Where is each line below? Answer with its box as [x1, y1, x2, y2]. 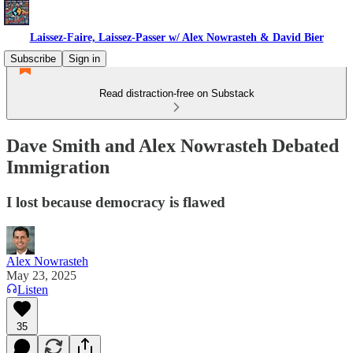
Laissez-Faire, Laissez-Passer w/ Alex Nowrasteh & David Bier [29, 32, 324, 43]
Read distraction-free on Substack [98, 87, 255, 99]
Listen [17, 282, 48, 296]
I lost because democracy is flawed [6, 193, 225, 210]
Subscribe [10, 53, 56, 65]
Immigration [6, 156, 110, 177]
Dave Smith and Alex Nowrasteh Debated [6, 135, 339, 156]
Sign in [69, 53, 100, 65]
